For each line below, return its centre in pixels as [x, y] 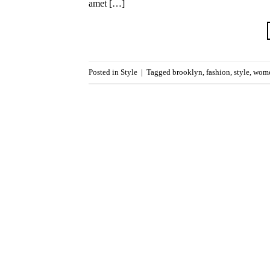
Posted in [105, 72]
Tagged [159, 72]
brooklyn [187, 72]
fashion [218, 72]
